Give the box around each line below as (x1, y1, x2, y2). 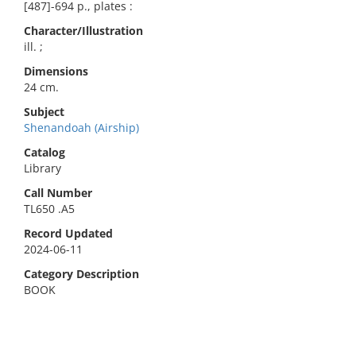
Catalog (24, 145, 65, 160)
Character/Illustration (24, 23, 143, 38)
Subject (24, 104, 64, 119)
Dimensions (24, 64, 88, 79)
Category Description (24, 266, 139, 281)
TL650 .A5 (24, 201, 75, 216)
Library (24, 161, 61, 176)
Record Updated (24, 226, 113, 241)
